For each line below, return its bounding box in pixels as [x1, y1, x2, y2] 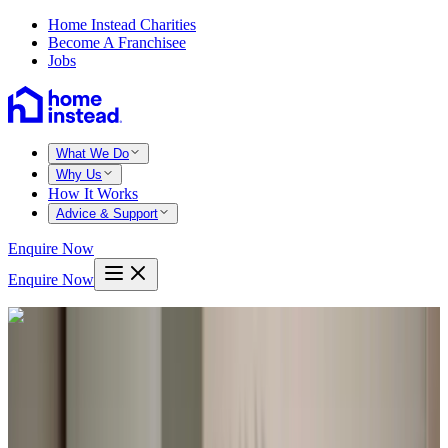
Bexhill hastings [48, 356, 162, 377]
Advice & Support [56, 206, 158, 221]
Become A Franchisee [48, 34, 186, 51]
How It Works [48, 185, 138, 202]
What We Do [56, 146, 129, 161]
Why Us [56, 167, 102, 182]
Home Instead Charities [48, 16, 196, 33]
